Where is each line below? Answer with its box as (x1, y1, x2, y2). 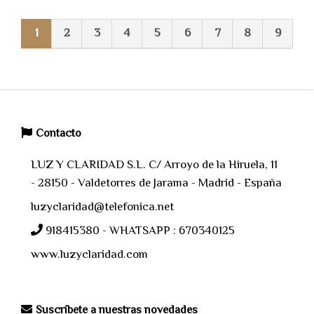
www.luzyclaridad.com (31, 246, 148, 265)
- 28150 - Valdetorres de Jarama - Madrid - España (31, 175, 282, 193)
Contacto (36, 125, 81, 144)
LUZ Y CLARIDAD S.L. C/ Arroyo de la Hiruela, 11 (31, 156, 278, 175)
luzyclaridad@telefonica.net (31, 198, 174, 217)
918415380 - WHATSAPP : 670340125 (46, 222, 235, 241)
